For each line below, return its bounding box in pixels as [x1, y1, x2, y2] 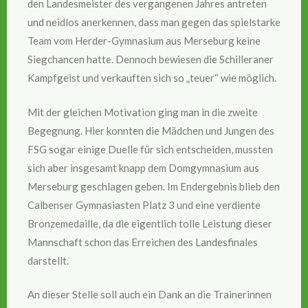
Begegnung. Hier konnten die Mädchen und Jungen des [27, 124, 274, 137]
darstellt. [27, 254, 69, 267]
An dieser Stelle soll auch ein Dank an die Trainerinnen [27, 288, 272, 301]
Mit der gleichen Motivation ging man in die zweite [27, 105, 258, 118]
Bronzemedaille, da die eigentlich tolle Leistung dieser [27, 217, 272, 230]
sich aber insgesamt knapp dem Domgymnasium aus [27, 161, 259, 174]
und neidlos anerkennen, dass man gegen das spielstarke [27, 16, 280, 29]
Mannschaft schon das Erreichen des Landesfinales [27, 235, 258, 248]
